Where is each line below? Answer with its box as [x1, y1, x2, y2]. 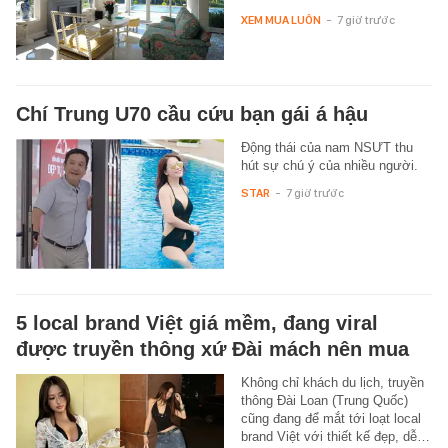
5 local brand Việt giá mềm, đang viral [16, 311, 378, 334]
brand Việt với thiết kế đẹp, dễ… [240, 428, 430, 444]
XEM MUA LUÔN [240, 12, 321, 27]
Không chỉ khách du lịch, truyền [240, 374, 424, 390]
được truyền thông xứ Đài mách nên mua [16, 337, 409, 360]
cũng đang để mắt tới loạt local [240, 410, 421, 426]
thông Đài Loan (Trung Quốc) [240, 392, 408, 408]
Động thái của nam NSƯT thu [240, 139, 413, 155]
